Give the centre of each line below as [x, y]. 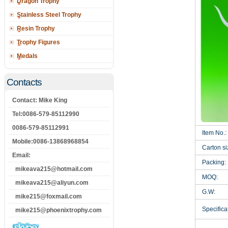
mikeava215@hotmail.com [52, 169]
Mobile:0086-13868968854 [50, 141]
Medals [27, 56]
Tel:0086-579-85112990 [46, 114]
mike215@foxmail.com [47, 196]
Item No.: [211, 133]
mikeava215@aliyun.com [50, 183]
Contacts [24, 82]
